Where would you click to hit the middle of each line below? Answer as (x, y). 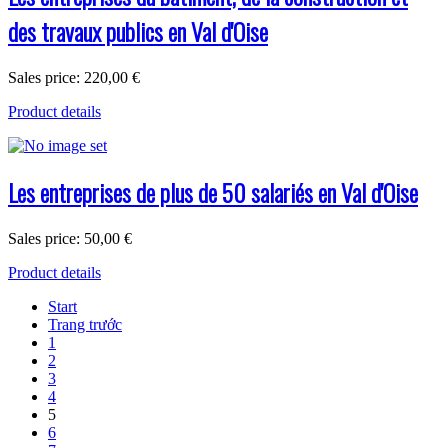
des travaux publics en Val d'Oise (138, 30)
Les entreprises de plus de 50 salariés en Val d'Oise (213, 192)
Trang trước (85, 325)
